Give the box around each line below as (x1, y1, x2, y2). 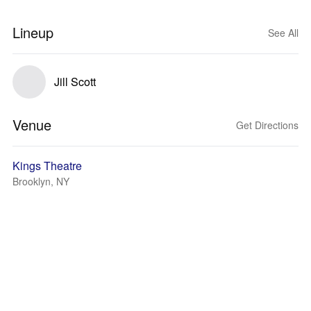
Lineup (12, 22, 53, 42)
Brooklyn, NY (12, 174, 69, 188)
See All (268, 26, 299, 40)
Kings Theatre (12, 158, 82, 174)
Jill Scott (54, 74, 96, 90)
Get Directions (236, 118, 299, 132)
